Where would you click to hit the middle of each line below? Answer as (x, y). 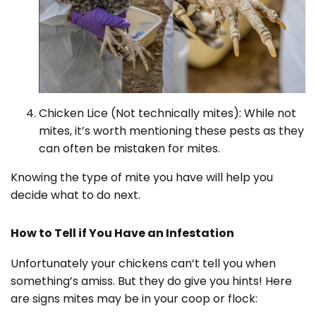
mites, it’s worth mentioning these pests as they (171, 130)
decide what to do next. (75, 195)
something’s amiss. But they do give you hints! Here (151, 281)
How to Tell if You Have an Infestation (122, 233)
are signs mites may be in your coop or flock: (134, 298)
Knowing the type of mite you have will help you (142, 177)
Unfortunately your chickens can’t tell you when (143, 263)
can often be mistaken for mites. (129, 148)
